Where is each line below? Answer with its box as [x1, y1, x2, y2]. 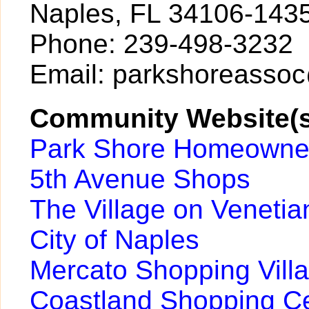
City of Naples [30, 225, 199, 255]
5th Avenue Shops [30, 164, 250, 194]
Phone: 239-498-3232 [30, 29, 293, 59]
